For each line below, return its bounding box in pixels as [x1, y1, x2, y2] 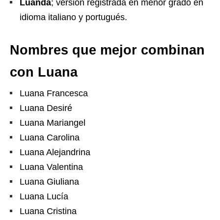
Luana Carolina [20, 133, 80, 143]
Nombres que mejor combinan [10, 43, 205, 58]
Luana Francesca [20, 88, 88, 99]
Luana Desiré [20, 103, 72, 113]
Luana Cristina [20, 206, 77, 217]
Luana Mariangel [20, 118, 85, 128]
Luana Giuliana [20, 177, 79, 187]
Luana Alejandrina [20, 147, 90, 158]
